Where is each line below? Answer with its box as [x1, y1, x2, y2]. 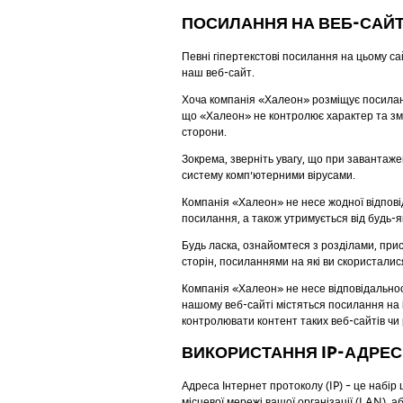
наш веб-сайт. [182, 65, 255, 80]
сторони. [182, 124, 227, 139]
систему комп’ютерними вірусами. [182, 167, 355, 183]
